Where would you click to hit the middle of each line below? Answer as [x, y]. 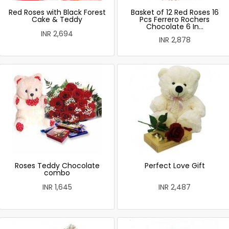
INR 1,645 [57, 187]
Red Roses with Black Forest [57, 12]
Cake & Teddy [57, 19]
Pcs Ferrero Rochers [175, 19]
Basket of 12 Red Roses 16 [175, 12]
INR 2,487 [175, 187]
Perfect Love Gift [175, 166]
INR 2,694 [57, 34]
